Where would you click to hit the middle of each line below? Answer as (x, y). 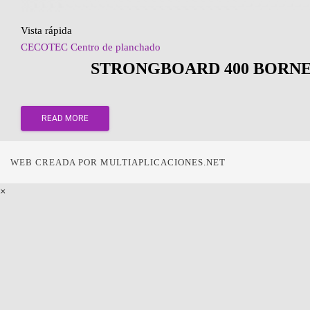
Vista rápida (46, 30)
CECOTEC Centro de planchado (91, 47)
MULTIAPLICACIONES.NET (163, 162)
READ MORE (65, 118)
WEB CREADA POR (55, 162)
